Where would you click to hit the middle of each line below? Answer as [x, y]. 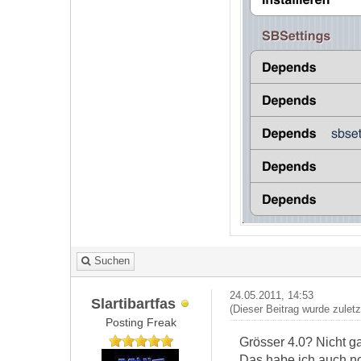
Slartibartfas [133, 303]
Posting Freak [141, 322]
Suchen [112, 261]
